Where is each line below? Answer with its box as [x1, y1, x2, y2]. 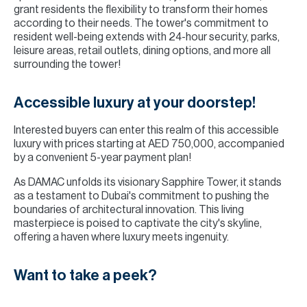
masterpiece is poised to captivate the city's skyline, [14, 218, 262, 229]
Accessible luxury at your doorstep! [14, 95, 256, 110]
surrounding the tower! [14, 59, 121, 70]
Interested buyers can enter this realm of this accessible [14, 125, 279, 136]
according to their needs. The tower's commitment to [14, 18, 269, 29]
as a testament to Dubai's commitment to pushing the [14, 191, 269, 201]
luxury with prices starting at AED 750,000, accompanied [14, 138, 284, 149]
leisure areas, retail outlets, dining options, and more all [14, 45, 271, 56]
